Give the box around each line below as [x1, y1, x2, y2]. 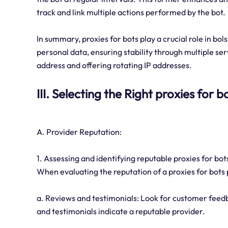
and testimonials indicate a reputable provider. [37, 206, 205, 217]
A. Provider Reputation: [37, 127, 122, 137]
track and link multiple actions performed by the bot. [37, 7, 225, 18]
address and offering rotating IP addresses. [37, 60, 192, 71]
